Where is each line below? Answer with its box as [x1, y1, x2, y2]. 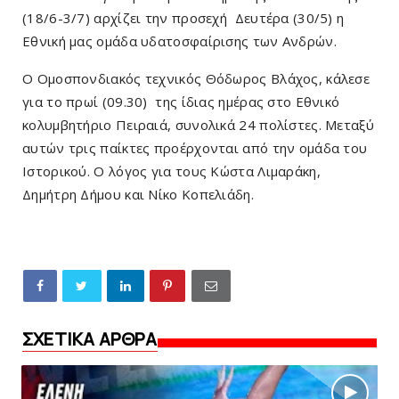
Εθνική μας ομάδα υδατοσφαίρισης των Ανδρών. [22, 31, 337, 50]
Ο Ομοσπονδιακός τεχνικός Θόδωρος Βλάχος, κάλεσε [22, 69, 370, 87]
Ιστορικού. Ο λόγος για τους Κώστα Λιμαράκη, [22, 161, 321, 180]
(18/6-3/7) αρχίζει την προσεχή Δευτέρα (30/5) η [22, 8, 345, 27]
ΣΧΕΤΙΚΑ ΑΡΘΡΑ [22, 326, 158, 351]
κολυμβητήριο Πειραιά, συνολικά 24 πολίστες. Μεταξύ [22, 115, 374, 134]
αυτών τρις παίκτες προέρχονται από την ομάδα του [22, 138, 368, 157]
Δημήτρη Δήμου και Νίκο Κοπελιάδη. [22, 184, 258, 203]
